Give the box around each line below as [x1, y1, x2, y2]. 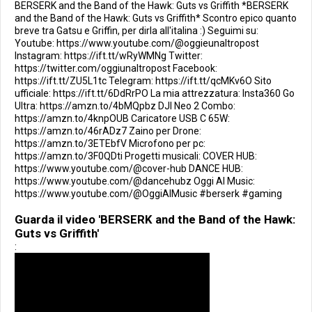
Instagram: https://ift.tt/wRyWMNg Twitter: [15, 50, 203, 61]
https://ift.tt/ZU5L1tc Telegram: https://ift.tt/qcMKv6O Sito [15, 75, 272, 86]
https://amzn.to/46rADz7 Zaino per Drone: [15, 125, 201, 136]
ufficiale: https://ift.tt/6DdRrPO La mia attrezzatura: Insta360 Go [15, 88, 295, 99]
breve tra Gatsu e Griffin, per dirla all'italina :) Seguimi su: [15, 25, 258, 36]
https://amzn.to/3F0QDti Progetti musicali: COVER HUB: [15, 150, 257, 162]
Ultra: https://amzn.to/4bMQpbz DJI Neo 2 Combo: [15, 100, 235, 111]
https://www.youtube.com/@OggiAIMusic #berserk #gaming [15, 188, 282, 199]
